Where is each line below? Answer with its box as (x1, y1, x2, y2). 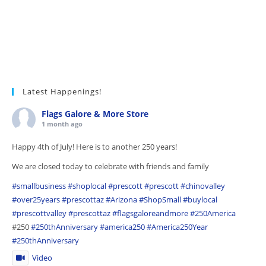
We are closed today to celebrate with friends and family (12, 161, 209, 172)
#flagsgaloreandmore (112, 208, 188, 218)
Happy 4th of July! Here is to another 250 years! (12, 141, 177, 152)
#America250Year (147, 221, 208, 232)
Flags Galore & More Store (42, 108, 148, 119)
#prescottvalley (12, 208, 66, 218)
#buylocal (183, 194, 217, 205)
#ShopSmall (139, 194, 181, 205)
